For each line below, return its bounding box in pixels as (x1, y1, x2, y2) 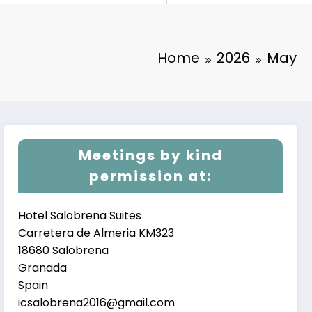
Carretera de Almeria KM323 (18, 225, 175, 242)
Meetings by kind (78, 146, 223, 166)
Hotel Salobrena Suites (18, 208, 142, 224)
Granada (18, 260, 68, 276)
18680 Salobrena (18, 242, 109, 259)
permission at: (89, 166, 212, 187)
